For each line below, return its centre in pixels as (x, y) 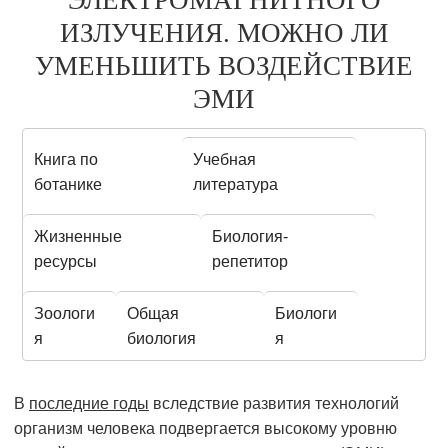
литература (236, 185)
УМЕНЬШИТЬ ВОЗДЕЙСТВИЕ (224, 66)
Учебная (225, 160)
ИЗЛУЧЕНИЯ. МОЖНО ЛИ (224, 33)
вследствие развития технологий (274, 404)
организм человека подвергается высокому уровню (205, 429)
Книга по (66, 160)
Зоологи (65, 314)
